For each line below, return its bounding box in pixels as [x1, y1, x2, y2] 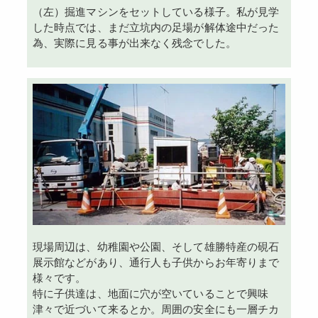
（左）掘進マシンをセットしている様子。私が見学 [32, 6, 280, 18]
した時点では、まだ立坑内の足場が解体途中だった [32, 21, 280, 34]
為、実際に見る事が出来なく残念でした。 [32, 37, 236, 50]
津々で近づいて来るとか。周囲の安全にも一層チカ [32, 303, 280, 316]
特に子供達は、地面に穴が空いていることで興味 [32, 287, 269, 300]
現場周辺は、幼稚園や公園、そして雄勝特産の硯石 [32, 241, 280, 253]
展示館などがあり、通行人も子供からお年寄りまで [32, 256, 280, 269]
